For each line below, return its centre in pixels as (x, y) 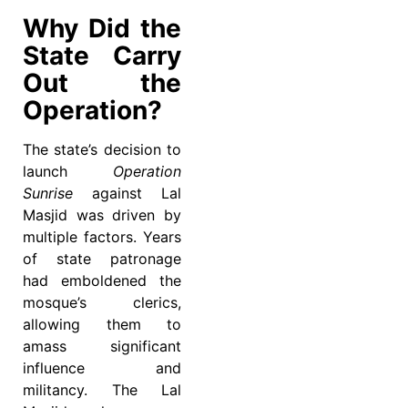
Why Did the (102, 29)
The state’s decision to (102, 150)
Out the (102, 83)
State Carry (102, 56)
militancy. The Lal (102, 390)
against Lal (127, 194)
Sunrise (48, 194)
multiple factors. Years (102, 237)
